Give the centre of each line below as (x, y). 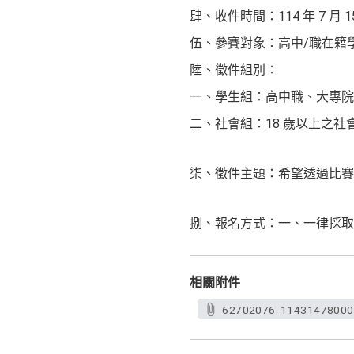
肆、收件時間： (234, 16)
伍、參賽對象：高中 (247, 43)
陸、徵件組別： (234, 70)
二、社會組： (228, 124)
